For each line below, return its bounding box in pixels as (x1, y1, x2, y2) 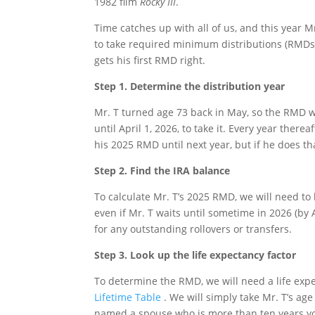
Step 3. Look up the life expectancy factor (94, 248, 297, 262)
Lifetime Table (94, 290, 162, 304)
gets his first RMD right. (94, 53, 206, 67)
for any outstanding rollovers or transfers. (94, 222, 292, 236)
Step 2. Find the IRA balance (94, 164, 231, 178)
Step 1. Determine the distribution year (94, 79, 285, 94)
